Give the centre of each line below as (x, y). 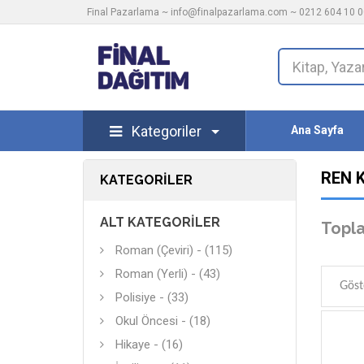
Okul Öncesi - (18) (163, 321)
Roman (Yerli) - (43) (168, 274)
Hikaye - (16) (149, 344)
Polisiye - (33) (152, 297)
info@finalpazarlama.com (229, 12)
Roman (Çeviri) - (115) (174, 250)
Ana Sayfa (318, 130)
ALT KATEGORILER (160, 222)
